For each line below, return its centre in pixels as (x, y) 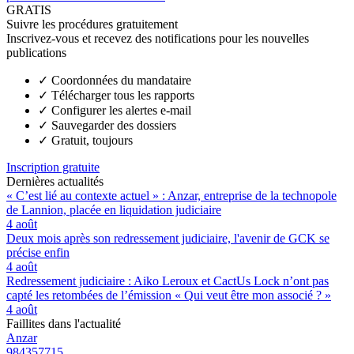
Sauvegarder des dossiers (114, 125)
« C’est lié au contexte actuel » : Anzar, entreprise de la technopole (171, 195)
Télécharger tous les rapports (123, 95)
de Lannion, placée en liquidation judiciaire (114, 209)
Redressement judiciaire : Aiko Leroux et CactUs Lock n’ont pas (168, 281)
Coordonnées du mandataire (121, 80)
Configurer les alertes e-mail (121, 110)
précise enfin (38, 252)
